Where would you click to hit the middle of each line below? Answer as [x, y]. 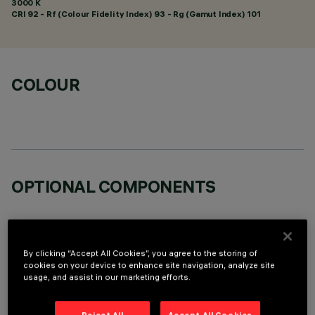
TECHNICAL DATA [82, 288]
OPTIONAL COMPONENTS [114, 186]
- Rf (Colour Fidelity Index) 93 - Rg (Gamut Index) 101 [149, 14]
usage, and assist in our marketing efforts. [107, 277]
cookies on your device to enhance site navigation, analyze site [149, 265]
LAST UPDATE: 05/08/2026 [69, 309]
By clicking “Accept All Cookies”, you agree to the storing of [141, 253]
